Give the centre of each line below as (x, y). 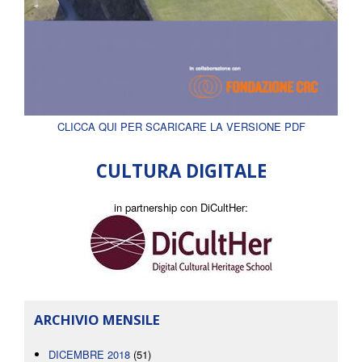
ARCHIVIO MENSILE (97, 320)
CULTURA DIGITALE (181, 171)
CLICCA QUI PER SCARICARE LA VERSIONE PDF (181, 127)
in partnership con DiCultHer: (181, 208)
